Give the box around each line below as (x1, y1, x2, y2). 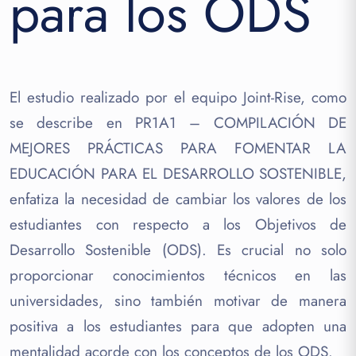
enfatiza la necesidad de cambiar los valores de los (10, 188, 346, 210)
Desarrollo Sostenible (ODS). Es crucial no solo (10, 238, 346, 261)
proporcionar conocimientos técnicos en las (10, 264, 346, 286)
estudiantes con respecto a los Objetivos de (10, 213, 346, 235)
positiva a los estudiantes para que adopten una (10, 315, 346, 337)
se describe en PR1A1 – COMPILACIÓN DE (10, 111, 346, 133)
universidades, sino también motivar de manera (10, 289, 346, 311)
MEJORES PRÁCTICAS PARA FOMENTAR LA (10, 137, 346, 159)
